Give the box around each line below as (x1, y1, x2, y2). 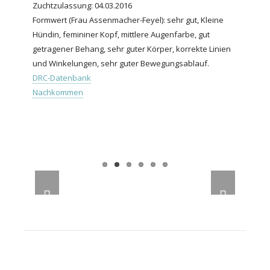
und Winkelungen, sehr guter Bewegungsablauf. (33, 57, 209, 69)
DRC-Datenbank (33, 72, 91, 83)
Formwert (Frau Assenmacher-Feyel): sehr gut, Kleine (33, 14, 224, 25)
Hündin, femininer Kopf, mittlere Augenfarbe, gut (33, 28, 210, 40)
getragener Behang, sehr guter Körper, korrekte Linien (33, 43, 231, 54)
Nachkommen (33, 86, 83, 98)
